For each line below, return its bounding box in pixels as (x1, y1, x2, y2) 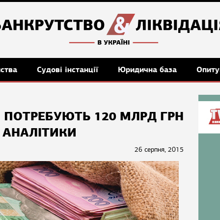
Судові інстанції (37, 64, 101, 75)
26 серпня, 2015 (135, 145, 184, 154)
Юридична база (118, 64, 179, 75)
